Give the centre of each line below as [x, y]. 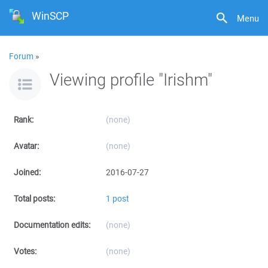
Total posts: [34, 199]
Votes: [25, 251]
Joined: [27, 172]
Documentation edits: [52, 225]
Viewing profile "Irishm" [131, 79]
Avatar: [26, 146]
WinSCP [51, 16]
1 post [117, 199]
